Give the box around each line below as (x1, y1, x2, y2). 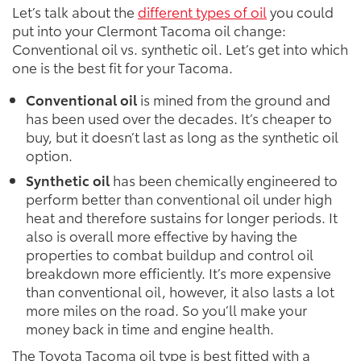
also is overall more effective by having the (25, 226, 297, 246)
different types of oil (138, 2, 267, 22)
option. (25, 144, 73, 164)
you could (267, 2, 334, 22)
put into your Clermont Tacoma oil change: (12, 20, 286, 40)
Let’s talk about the (12, 2, 138, 22)
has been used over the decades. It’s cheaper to (25, 107, 332, 127)
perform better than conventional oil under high (25, 189, 332, 209)
